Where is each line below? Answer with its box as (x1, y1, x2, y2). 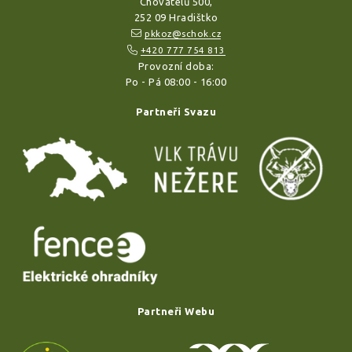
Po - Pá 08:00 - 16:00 (125, 76, 227, 88)
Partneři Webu (137, 305, 215, 317)
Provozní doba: (137, 60, 214, 72)
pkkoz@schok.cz (145, 28, 221, 39)
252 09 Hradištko (134, 12, 218, 24)
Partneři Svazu (136, 106, 216, 118)
